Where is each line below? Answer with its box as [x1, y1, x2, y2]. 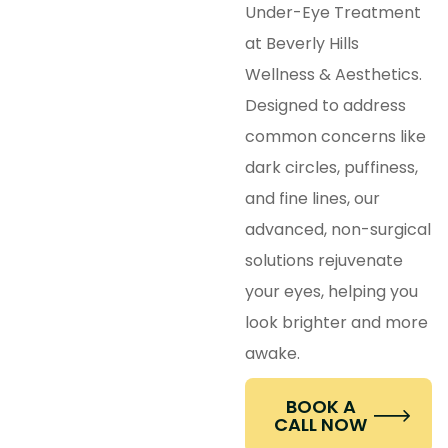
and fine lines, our [245, 186, 381, 210]
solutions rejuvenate [245, 248, 404, 272]
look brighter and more [245, 310, 429, 334]
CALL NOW [274, 412, 368, 438]
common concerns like [245, 124, 427, 148]
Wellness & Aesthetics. [245, 62, 423, 86]
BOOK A [285, 394, 356, 420]
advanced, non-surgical [245, 217, 432, 241]
